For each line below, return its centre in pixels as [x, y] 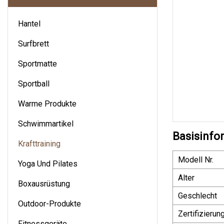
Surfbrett [33, 43]
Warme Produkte [47, 103]
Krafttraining [39, 143]
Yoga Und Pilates [48, 163]
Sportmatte [37, 63]
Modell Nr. [196, 159]
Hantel [29, 23]
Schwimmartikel [46, 123]
